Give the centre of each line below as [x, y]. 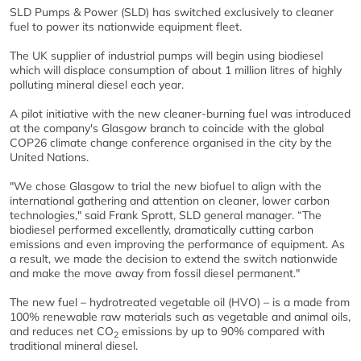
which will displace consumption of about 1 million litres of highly [176, 70]
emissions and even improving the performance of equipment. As [177, 244]
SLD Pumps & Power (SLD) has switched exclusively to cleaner [172, 12]
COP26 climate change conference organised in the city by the [171, 143]
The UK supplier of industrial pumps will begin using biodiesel [166, 56]
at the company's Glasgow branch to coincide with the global [167, 128]
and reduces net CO [62, 331]
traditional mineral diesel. [74, 346]
